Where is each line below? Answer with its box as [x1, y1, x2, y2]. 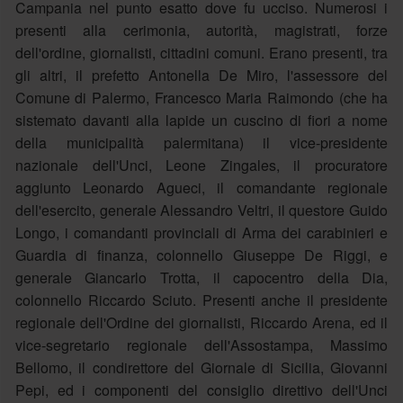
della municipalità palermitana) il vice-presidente [14, 131, 389, 153]
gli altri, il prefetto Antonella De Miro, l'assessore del [14, 64, 389, 85]
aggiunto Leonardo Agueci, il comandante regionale [14, 176, 389, 198]
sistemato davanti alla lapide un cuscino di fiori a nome [14, 109, 389, 130]
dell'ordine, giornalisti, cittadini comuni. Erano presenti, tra [14, 41, 389, 63]
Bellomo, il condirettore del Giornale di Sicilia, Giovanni [14, 356, 389, 378]
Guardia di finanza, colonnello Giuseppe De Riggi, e [14, 244, 389, 265]
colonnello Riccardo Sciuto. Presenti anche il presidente [14, 289, 389, 310]
